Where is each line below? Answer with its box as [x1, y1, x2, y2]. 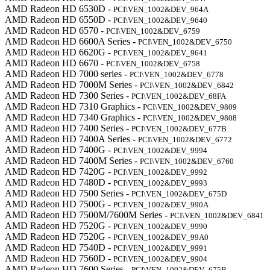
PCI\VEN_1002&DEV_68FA [131, 91, 226, 101]
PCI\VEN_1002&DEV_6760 [140, 156, 234, 166]
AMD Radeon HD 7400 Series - [5, 122, 131, 133]
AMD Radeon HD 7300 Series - [5, 90, 131, 101]
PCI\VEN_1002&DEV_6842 [140, 80, 234, 90]
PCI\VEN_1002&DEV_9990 [113, 221, 207, 231]
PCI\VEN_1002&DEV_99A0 [113, 232, 209, 242]
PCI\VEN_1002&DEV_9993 [113, 178, 207, 187]
